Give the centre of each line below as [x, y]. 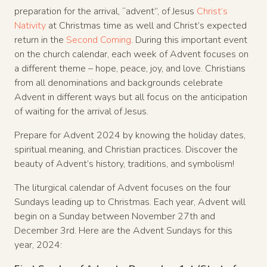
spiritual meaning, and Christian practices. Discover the [126, 149]
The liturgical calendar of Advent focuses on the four [122, 187]
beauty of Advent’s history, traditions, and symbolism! [124, 164]
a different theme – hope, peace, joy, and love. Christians [130, 68]
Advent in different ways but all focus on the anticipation [131, 97]
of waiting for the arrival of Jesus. [81, 111]
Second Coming [99, 40]
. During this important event [189, 40]
